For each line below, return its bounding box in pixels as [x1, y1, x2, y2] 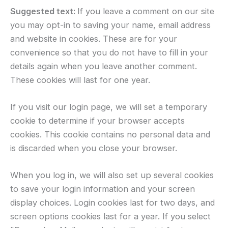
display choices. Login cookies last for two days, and [10, 197, 215, 208]
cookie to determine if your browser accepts [10, 115, 185, 126]
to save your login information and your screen [10, 184, 195, 194]
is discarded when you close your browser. [10, 142, 177, 153]
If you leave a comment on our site [77, 6, 214, 16]
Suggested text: [10, 6, 77, 16]
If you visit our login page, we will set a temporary [10, 101, 207, 112]
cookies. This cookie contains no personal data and [10, 129, 210, 139]
